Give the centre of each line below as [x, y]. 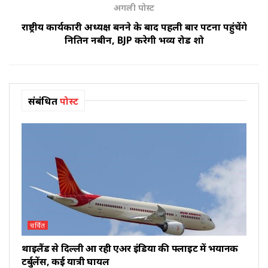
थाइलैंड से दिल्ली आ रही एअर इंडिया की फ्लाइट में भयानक [130, 248]
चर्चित [38, 225]
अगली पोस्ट [134, 7]
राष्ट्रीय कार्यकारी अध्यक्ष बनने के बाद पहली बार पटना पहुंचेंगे [134, 27]
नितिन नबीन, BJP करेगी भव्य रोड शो [134, 40]
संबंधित [43, 101]
